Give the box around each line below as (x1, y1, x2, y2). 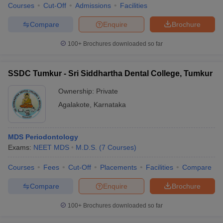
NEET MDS (33, 143, 69, 151)
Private (96, 87, 118, 95)
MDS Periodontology (8, 133, 78, 141)
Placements (100, 163, 137, 171)
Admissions (75, 1, 111, 9)
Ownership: (58, 87, 96, 95)
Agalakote (58, 101, 90, 109)
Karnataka (94, 101, 126, 109)
